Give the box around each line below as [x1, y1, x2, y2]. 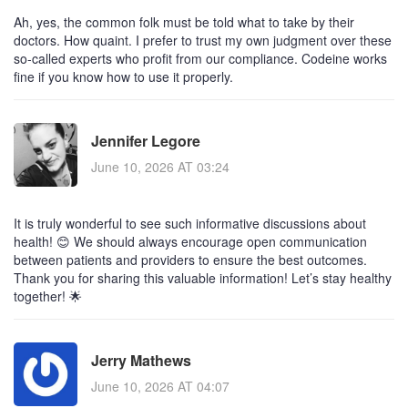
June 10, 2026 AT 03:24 [91, 158, 229, 177]
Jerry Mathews [91, 350, 191, 372]
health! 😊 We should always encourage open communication [14, 231, 367, 250]
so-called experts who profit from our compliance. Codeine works [14, 48, 387, 67]
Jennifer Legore [91, 130, 200, 152]
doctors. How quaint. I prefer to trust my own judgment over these [14, 30, 392, 49]
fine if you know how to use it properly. [14, 66, 233, 86]
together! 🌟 [14, 286, 82, 305]
